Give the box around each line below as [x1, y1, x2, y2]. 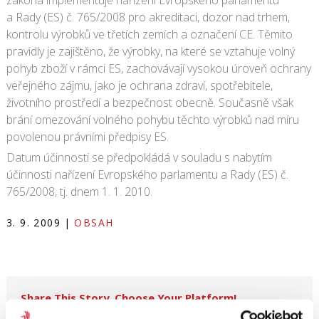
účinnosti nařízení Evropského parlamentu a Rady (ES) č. [6, 166, 288, 182]
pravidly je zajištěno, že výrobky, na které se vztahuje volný [6, 43, 295, 59]
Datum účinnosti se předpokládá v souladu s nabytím [6, 149, 272, 165]
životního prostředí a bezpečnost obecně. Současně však [6, 95, 293, 110]
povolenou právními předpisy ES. [6, 129, 169, 145]
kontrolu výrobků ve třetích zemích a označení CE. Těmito [6, 26, 293, 42]
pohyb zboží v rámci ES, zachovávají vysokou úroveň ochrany [6, 61, 311, 76]
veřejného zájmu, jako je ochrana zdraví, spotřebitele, [6, 78, 273, 93]
